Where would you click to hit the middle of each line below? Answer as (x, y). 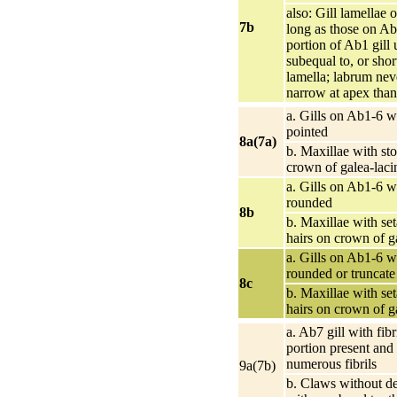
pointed (307, 131)
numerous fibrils (331, 363)
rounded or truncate (341, 273)
